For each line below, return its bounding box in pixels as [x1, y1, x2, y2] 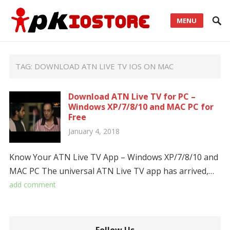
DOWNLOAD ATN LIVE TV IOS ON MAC [34, 61, 174, 71]
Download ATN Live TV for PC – [68, 91, 196, 102]
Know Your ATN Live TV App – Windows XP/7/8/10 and [9, 151, 218, 163]
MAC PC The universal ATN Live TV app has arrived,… [9, 165, 214, 177]
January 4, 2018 [68, 126, 120, 136]
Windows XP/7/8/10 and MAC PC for [68, 101, 214, 112]
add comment [9, 180, 56, 189]
